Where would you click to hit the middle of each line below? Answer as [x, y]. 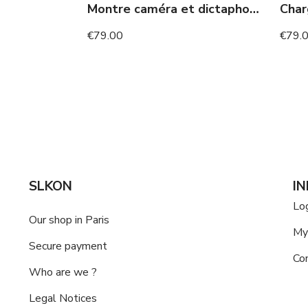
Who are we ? [63, 272]
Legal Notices [63, 298]
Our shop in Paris [69, 220]
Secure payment [68, 246]
